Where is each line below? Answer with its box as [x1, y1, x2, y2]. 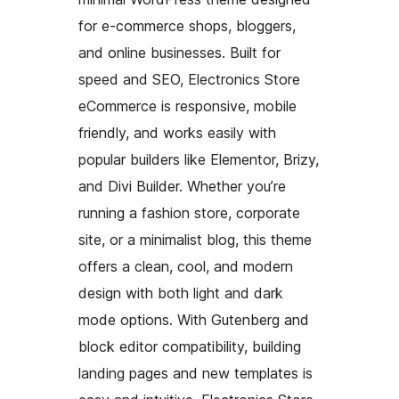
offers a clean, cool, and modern [78, 256, 293, 275]
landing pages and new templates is [78, 363, 313, 382]
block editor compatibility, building [78, 337, 301, 355]
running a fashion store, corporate [78, 203, 300, 222]
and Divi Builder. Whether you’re [78, 176, 286, 195]
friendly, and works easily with [78, 123, 276, 142]
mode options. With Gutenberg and [78, 310, 309, 329]
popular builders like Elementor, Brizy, [78, 150, 319, 168]
